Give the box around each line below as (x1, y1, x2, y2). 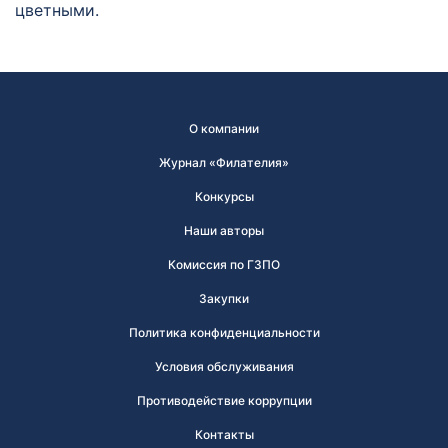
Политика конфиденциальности (128, 325, 320, 340)
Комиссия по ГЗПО (168, 257, 280, 272)
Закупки (199, 291, 249, 306)
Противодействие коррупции (136, 393, 312, 408)
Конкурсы (194, 189, 254, 204)
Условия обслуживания (154, 359, 294, 374)
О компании (189, 121, 259, 136)
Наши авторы (184, 223, 264, 238)
